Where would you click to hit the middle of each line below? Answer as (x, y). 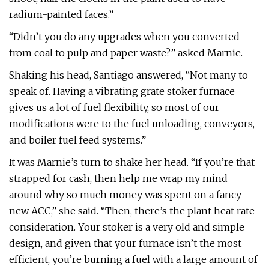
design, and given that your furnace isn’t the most (125, 243)
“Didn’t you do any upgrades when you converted (124, 37)
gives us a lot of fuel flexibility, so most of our (114, 107)
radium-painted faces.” (61, 14)
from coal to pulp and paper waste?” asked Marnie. (126, 53)
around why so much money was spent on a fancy (125, 195)
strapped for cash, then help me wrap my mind (118, 178)
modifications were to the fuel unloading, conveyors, (132, 124)
